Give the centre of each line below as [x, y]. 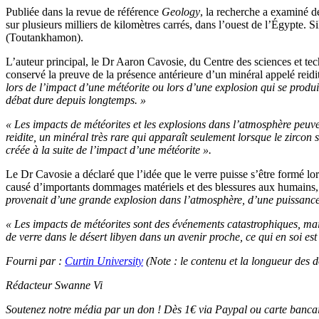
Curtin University [104, 261]
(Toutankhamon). [45, 38]
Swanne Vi [77, 286]
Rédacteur [29, 286]
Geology [181, 12]
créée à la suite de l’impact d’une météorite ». [109, 150]
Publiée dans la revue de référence [84, 12]
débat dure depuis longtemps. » [76, 100]
